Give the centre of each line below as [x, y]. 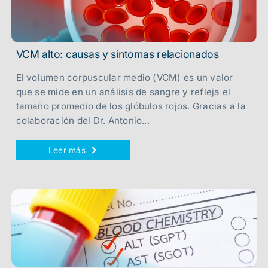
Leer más [67, 150]
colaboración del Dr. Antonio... [83, 121]
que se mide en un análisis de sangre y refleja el [123, 92]
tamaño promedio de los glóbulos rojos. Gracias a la [131, 106]
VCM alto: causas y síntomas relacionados [117, 54]
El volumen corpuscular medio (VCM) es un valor [124, 77]
